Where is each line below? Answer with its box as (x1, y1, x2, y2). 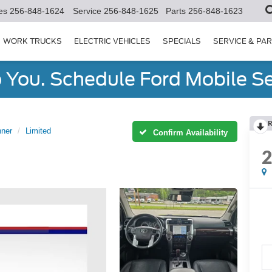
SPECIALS (163, 36, 201, 46)
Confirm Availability (153, 127, 228, 137)
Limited (25, 126, 51, 135)
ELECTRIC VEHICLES (74, 36, 151, 46)
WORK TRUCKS (3, 36, 62, 46)
